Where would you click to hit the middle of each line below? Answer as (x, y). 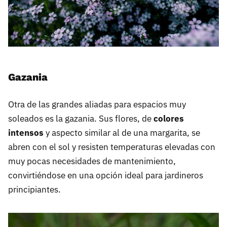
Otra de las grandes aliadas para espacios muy (97, 105)
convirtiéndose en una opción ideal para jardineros (106, 176)
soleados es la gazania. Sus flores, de (81, 119)
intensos (26, 133)
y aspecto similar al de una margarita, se (122, 133)
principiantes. (34, 190)
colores (169, 119)
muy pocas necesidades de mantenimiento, (92, 161)
